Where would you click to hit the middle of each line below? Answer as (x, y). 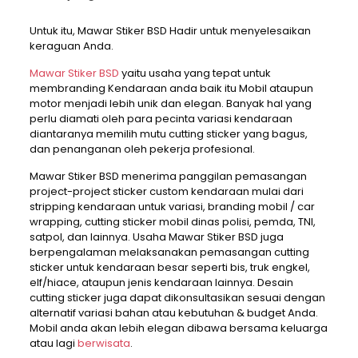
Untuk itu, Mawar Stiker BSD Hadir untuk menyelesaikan (170, 31)
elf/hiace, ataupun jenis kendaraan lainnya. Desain (161, 283)
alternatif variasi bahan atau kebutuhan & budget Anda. (173, 313)
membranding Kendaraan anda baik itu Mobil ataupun (171, 89)
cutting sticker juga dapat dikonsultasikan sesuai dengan (177, 298)
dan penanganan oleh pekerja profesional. (142, 149)
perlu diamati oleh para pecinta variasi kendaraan (161, 119)
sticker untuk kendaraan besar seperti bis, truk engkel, (169, 268)
